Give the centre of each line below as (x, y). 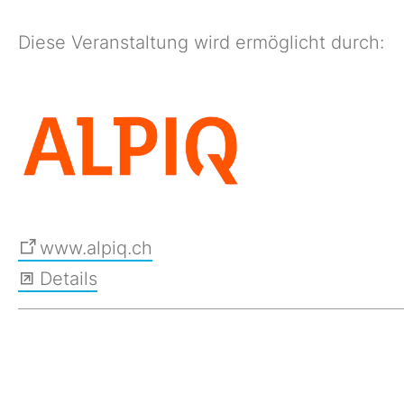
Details (68, 279)
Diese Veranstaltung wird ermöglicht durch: (201, 42)
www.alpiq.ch (96, 248)
